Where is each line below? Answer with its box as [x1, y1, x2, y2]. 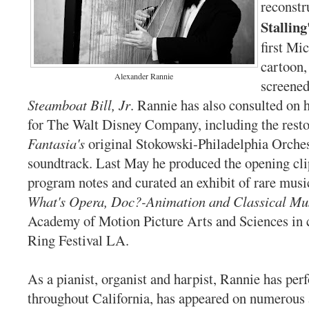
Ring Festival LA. [28, 230, 129, 250]
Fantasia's [28, 134, 85, 154]
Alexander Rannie [114, 70, 174, 82]
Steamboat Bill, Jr [28, 95, 130, 115]
